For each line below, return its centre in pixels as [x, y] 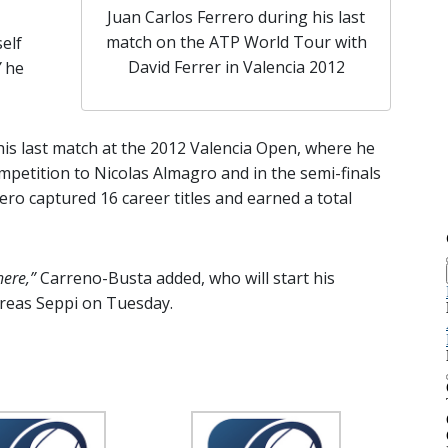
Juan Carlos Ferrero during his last [236, 17]
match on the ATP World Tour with [236, 42]
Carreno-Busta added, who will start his [187, 278]
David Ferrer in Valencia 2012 [236, 67]
